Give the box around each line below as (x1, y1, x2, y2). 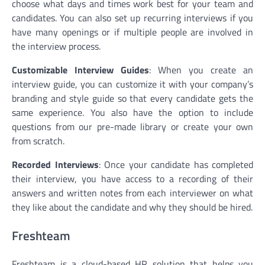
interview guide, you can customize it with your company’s (12, 76, 253, 91)
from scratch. (12, 133, 64, 148)
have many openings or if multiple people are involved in (12, 24, 253, 39)
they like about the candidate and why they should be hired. (12, 199, 253, 214)
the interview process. (12, 38, 101, 53)
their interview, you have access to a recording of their (12, 171, 253, 186)
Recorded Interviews (12, 157, 99, 172)
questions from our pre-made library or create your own (12, 119, 253, 134)
